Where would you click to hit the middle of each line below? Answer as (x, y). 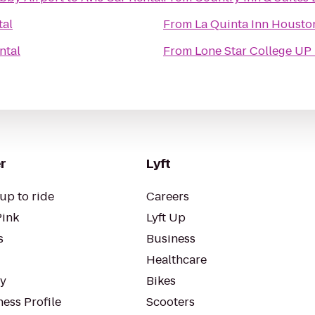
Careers (168, 197)
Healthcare (176, 260)
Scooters (171, 302)
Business (171, 239)
